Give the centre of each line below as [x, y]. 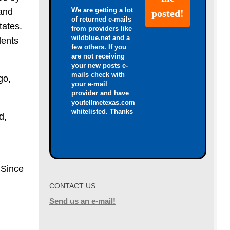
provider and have [100, 93]
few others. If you [99, 47]
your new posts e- [100, 66]
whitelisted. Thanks [102, 112]
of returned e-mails [101, 20]
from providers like [102, 29]
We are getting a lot [102, 10]
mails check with [98, 75]
